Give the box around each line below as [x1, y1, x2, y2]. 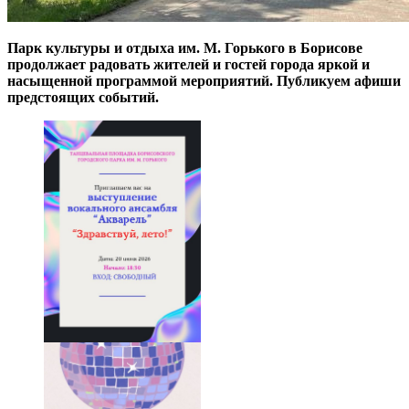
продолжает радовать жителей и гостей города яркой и [7, 56, 370, 72]
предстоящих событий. [7, 89, 159, 105]
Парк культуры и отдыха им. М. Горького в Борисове [7, 39, 362, 56]
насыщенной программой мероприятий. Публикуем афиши [7, 72, 401, 89]
